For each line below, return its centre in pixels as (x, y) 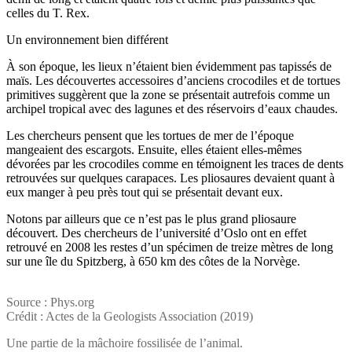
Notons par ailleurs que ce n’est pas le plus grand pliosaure (151, 219)
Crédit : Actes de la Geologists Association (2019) (130, 317)
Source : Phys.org (50, 302)
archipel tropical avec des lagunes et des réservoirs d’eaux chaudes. (172, 109)
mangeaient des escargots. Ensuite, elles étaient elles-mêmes (154, 150)
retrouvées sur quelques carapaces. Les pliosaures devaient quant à (170, 178)
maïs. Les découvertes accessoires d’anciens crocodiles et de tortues (173, 81)
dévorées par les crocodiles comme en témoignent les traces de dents (175, 164)
